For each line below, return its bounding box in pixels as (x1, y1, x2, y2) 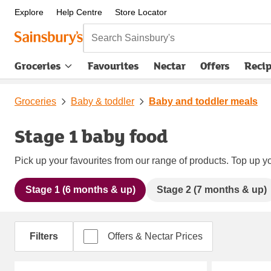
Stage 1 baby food (15, 122, 168, 149)
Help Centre (56, 7, 102, 17)
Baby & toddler (71, 96, 134, 106)
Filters (30, 230, 58, 241)
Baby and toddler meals (149, 96, 258, 106)
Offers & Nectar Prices (108, 230, 203, 241)
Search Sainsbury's (82, 24, 175, 39)
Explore (15, 7, 44, 17)
